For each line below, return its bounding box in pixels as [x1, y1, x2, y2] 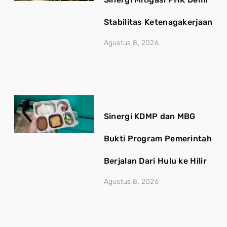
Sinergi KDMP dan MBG [103, 111, 196, 122]
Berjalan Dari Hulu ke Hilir [103, 156, 207, 166]
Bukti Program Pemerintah [103, 134, 212, 144]
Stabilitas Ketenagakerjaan [103, 17, 213, 27]
